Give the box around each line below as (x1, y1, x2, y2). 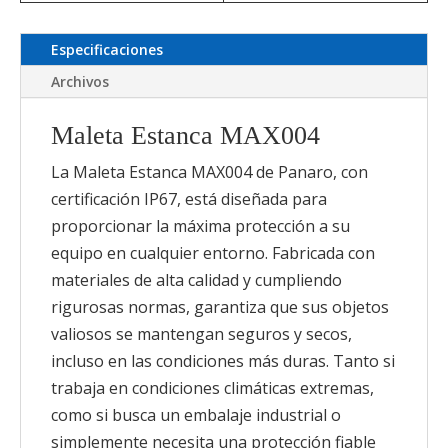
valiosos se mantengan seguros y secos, (51, 323, 352, 345)
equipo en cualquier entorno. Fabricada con (51, 242, 375, 264)
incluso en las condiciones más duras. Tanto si (51, 350, 395, 372)
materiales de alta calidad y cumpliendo (51, 269, 342, 291)
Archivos (51, 72, 109, 91)
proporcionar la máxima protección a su (51, 215, 350, 237)
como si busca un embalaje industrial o (51, 404, 341, 426)
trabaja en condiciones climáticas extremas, (51, 377, 374, 399)
